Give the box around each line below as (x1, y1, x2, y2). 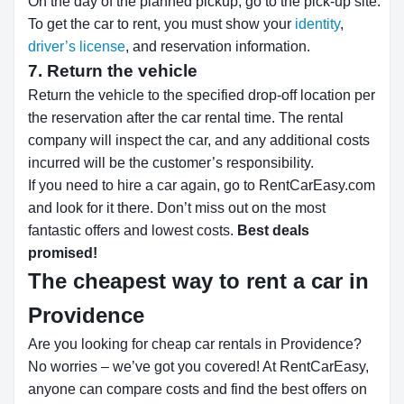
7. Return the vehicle (28, 61, 197, 80)
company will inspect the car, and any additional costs (28, 133, 370, 148)
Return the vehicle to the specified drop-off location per (28, 87, 375, 103)
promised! (28, 245, 97, 261)
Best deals (237, 223, 309, 238)
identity (295, 16, 340, 32)
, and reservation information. (125, 39, 310, 54)
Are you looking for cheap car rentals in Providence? (28, 336, 362, 352)
